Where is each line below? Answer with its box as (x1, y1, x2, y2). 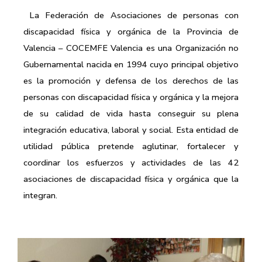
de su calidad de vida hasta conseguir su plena (23, 107, 239, 119)
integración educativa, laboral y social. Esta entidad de (23, 123, 239, 136)
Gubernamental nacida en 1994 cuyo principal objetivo (23, 58, 239, 70)
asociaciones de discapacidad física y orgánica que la (23, 173, 239, 185)
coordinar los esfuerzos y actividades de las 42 (23, 156, 239, 168)
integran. (23, 189, 57, 201)
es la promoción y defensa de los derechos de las (23, 74, 239, 87)
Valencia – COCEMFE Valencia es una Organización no (23, 42, 239, 54)
